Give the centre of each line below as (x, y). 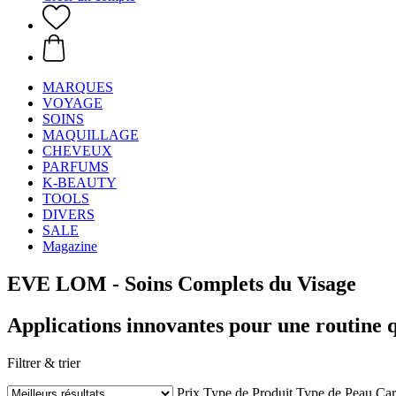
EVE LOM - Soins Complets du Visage (182, 283)
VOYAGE (72, 103)
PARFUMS (76, 167)
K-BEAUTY (80, 183)
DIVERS (69, 214)
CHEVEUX (77, 151)
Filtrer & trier (44, 362)
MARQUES (78, 87)
